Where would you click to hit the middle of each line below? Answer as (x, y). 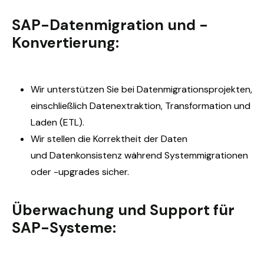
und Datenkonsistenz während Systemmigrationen (139, 155)
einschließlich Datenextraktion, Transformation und (141, 105)
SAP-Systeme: (64, 227)
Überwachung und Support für (123, 210)
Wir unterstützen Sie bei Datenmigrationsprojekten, (141, 89)
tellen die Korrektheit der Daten (120, 138)
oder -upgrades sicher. (80, 171)
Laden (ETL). (57, 122)
